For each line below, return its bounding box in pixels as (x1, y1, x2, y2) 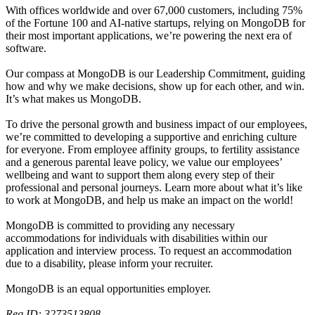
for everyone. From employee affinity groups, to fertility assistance (6, 143, 300, 155)
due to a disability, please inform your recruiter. (6, 257, 213, 269)
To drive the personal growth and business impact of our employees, (6, 117, 307, 130)
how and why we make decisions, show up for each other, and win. (6, 79, 304, 92)
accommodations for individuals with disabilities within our (6, 231, 267, 244)
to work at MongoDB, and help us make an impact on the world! (6, 193, 293, 206)
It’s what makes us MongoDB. (6, 92, 141, 105)
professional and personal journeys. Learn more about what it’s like (6, 181, 302, 193)
